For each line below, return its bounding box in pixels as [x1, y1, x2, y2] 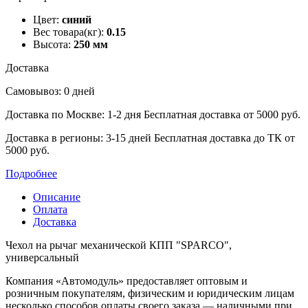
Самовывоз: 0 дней [5, 85, 95, 98]
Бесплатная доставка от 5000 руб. [144, 109, 300, 121]
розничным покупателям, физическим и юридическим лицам [5, 287, 294, 300]
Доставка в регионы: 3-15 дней [5, 132, 154, 144]
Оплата [33, 203, 67, 216]
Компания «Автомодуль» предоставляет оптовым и [5, 275, 247, 287]
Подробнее [5, 168, 57, 180]
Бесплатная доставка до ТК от [154, 132, 295, 144]
